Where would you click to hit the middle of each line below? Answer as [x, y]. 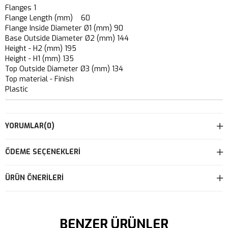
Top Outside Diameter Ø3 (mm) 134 [64, 69]
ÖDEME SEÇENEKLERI [43, 152]
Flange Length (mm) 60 [48, 18]
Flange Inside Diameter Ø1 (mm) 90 [64, 28]
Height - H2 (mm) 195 [41, 48]
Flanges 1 [21, 8]
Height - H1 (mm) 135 [39, 59]
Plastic [17, 89]
